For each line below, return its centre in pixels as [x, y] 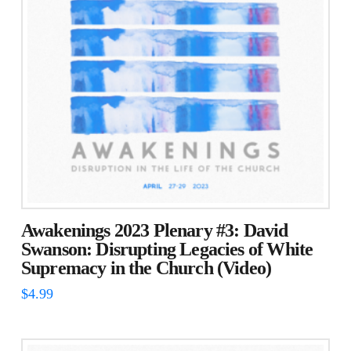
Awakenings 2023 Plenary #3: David [154, 231]
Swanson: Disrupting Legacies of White [167, 250]
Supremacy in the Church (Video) [146, 268]
